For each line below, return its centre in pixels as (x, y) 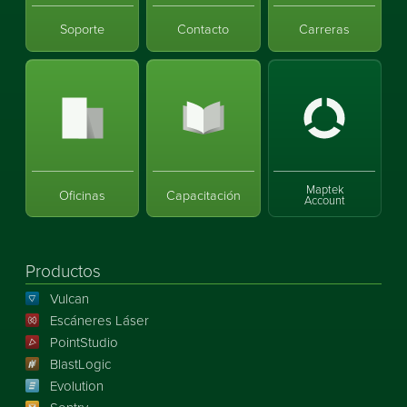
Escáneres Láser (99, 320)
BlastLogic (80, 364)
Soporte (83, 28)
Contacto (203, 28)
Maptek (324, 189)
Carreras (325, 28)
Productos (63, 270)
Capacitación (203, 194)
